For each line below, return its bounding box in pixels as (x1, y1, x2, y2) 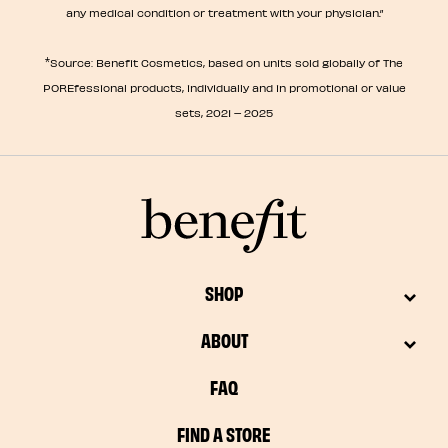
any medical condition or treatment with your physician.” (65, 5, 383, 19)
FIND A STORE (177, 421, 271, 445)
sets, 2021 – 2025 (175, 105, 273, 119)
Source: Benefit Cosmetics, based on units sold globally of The (50, 55, 403, 69)
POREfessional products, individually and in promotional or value (42, 80, 406, 94)
